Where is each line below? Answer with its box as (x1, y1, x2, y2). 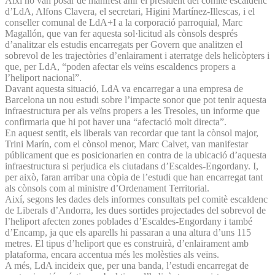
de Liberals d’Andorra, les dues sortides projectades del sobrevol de (5, 204, 266, 215)
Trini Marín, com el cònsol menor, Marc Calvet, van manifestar (5, 138, 248, 149)
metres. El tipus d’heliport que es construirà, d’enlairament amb (5, 238, 249, 249)
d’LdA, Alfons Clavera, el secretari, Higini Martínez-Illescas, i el (5, 6, 255, 17)
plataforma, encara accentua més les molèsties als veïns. (5, 249, 219, 260)
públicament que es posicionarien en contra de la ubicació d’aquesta (5, 149, 266, 160)
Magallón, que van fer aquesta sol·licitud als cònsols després (5, 28, 238, 39)
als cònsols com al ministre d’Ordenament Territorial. (5, 182, 209, 193)
